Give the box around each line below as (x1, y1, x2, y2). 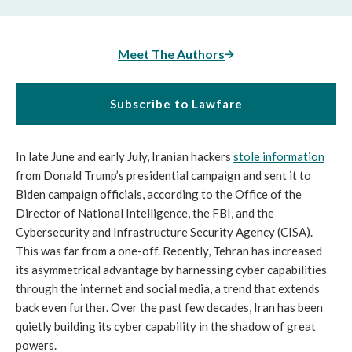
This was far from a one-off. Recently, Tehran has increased (16, 243, 322, 258)
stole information (233, 148, 324, 163)
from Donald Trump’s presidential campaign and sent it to (16, 167, 311, 182)
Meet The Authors (118, 46, 225, 61)
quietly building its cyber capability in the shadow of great (16, 318, 316, 333)
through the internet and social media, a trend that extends (16, 280, 320, 295)
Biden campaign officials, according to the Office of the (16, 186, 302, 201)
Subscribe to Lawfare (109, 96, 243, 111)
